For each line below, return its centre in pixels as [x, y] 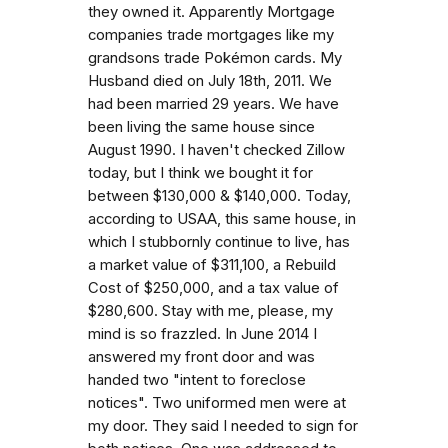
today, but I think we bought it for [200, 172]
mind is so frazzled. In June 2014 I [202, 333]
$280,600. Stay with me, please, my [210, 310]
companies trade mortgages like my [211, 34]
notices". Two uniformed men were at [217, 402]
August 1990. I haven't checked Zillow [216, 149]
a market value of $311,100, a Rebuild [212, 264]
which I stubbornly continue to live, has [219, 241]
